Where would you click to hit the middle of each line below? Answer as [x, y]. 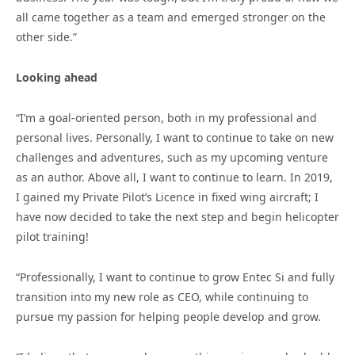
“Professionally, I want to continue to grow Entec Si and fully [175, 277]
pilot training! [52, 236]
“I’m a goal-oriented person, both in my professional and [166, 117]
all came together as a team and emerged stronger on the [171, 17]
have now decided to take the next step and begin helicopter [177, 216]
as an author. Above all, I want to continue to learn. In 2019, [174, 177]
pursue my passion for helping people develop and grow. [168, 316]
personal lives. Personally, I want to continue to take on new [175, 137]
